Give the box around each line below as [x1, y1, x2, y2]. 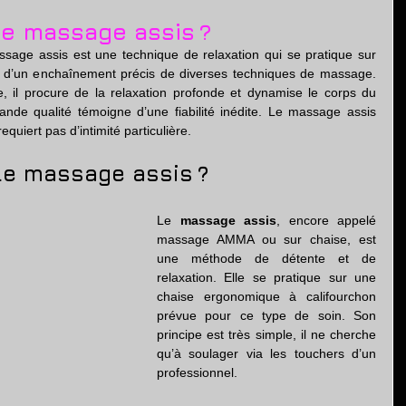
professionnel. [157, 365, 237, 380]
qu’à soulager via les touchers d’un [157, 346, 376, 361]
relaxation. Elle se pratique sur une [157, 270, 376, 285]
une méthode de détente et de [157, 251, 376, 266]
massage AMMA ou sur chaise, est [157, 232, 376, 246]
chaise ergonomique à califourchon [157, 289, 376, 304]
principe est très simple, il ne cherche [157, 327, 376, 342]
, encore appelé [276, 213, 376, 227]
